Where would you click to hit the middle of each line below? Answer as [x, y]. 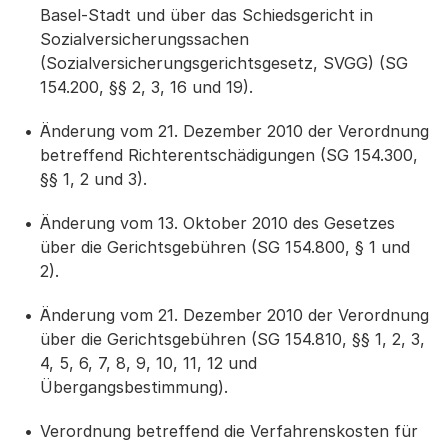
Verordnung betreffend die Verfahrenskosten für [229, 431]
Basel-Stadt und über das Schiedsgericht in [206, 15]
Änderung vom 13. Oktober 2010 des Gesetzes [217, 223]
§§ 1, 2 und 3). [93, 179]
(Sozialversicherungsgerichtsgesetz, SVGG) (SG [224, 63]
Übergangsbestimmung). [134, 387]
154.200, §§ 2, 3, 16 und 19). [146, 87]
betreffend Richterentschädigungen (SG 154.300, [229, 155]
